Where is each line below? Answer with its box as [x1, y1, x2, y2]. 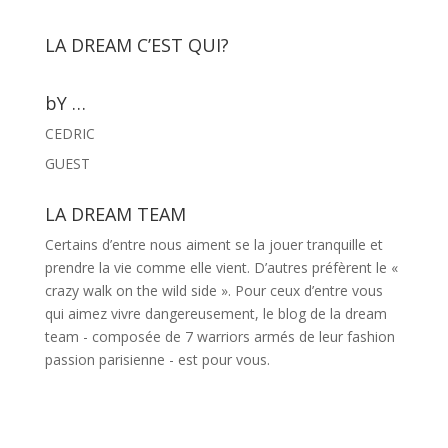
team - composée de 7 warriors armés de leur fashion [44, 326, 395, 346]
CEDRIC [44, 123, 95, 143]
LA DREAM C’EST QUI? [44, 32, 229, 57]
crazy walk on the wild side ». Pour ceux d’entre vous [44, 280, 383, 300]
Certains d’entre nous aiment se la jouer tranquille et [44, 234, 383, 254]
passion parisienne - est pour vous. [44, 349, 270, 369]
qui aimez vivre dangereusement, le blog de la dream [44, 303, 387, 323]
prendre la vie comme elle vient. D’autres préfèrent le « [44, 257, 398, 277]
